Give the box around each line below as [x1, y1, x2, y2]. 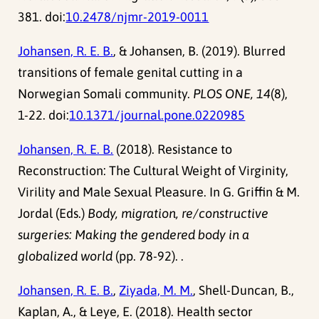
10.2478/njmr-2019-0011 [66, 9, 209, 24]
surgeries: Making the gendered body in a [18, 226, 250, 242]
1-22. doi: [18, 107, 70, 122]
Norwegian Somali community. [18, 85, 194, 101]
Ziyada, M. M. [119, 282, 194, 298]
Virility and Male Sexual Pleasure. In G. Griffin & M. [18, 184, 300, 199]
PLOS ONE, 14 [193, 85, 271, 101]
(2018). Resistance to [113, 141, 233, 157]
